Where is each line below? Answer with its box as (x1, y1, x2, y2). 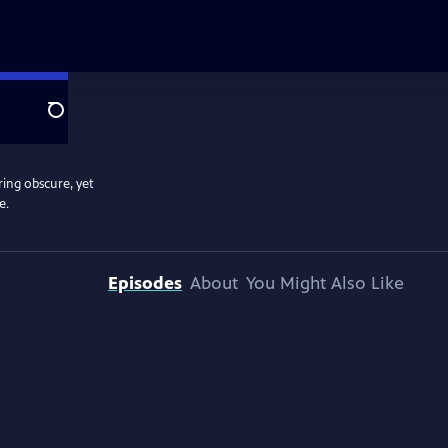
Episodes (108, 272, 182, 294)
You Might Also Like (246, 272, 404, 294)
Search (47, 111, 96, 131)
